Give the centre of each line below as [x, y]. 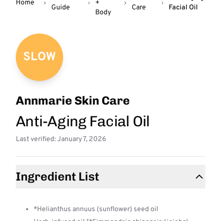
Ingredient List [57, 176]
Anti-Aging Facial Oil [83, 121]
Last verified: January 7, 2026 [61, 139]
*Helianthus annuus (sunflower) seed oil [96, 209]
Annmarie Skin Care [73, 100]
